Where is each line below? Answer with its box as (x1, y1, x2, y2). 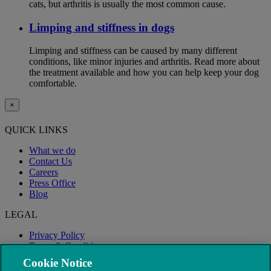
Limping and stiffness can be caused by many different (29, 45, 237, 56)
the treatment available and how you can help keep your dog (29, 67, 259, 78)
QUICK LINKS (5, 124, 68, 135)
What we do (29, 145, 76, 155)
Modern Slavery (29, 251, 91, 262)
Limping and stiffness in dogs (29, 21, 174, 34)
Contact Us (29, 155, 72, 166)
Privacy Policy (29, 229, 85, 240)
